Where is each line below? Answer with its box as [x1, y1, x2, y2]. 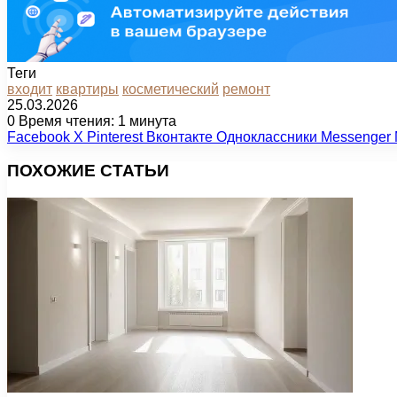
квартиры [56, 81, 119, 97]
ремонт [222, 81, 270, 97]
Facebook [7, 128, 70, 144]
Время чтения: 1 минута [15, 113, 176, 128]
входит [7, 81, 52, 97]
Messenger [321, 128, 391, 144]
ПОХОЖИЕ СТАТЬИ [7, 161, 169, 181]
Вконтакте [146, 128, 213, 144]
